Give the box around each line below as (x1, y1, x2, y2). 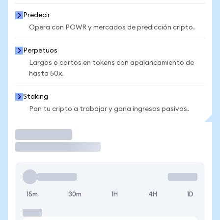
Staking (23, 93, 48, 100)
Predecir (23, 12, 50, 19)
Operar (15, 129, 48, 139)
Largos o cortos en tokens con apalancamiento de (29, 59, 194, 66)
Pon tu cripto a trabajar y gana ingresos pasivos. (29, 106, 189, 112)
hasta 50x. (29, 70, 64, 77)
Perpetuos (23, 47, 57, 54)
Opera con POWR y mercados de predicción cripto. (29, 24, 195, 31)
